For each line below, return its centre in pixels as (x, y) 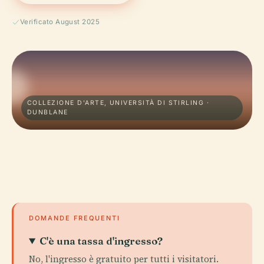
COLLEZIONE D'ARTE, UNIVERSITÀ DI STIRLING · (118, 103)
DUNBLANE (48, 112)
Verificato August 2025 (60, 22)
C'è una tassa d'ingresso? (101, 241)
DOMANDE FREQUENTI (75, 218)
